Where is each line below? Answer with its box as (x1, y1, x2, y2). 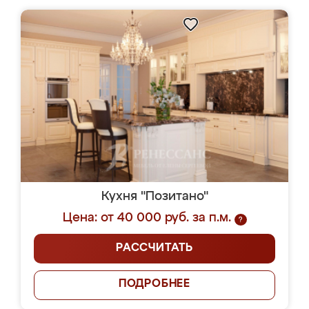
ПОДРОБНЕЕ (118, 279, 191, 290)
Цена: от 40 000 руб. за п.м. (62, 212, 231, 224)
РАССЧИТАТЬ (116, 243, 193, 254)
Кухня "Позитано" (101, 190, 208, 203)
